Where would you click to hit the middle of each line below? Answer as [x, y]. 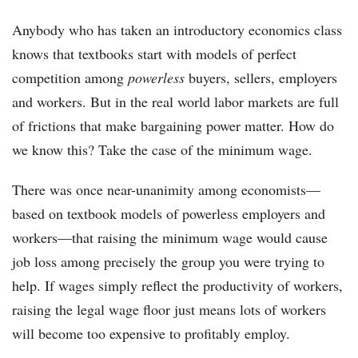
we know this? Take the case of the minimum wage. [165, 150]
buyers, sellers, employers [261, 78]
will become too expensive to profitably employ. [153, 334]
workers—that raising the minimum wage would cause [170, 238]
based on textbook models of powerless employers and [169, 214]
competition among [70, 78]
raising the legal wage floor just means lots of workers [169, 310]
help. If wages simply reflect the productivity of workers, [177, 286]
